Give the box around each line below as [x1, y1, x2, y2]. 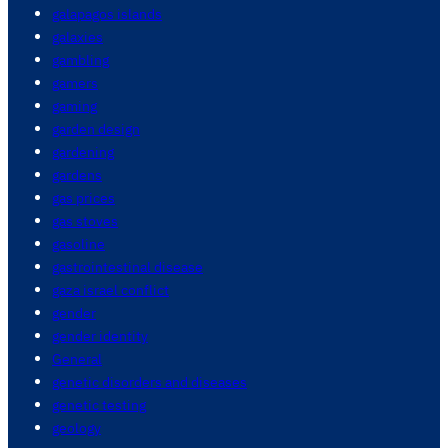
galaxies [52, 27, 103, 47]
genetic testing [52, 395, 146, 415]
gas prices [52, 188, 115, 208]
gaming [52, 96, 97, 116]
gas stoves [52, 211, 118, 231]
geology [52, 418, 101, 438]
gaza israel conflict [52, 280, 169, 300]
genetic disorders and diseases [52, 372, 247, 392]
